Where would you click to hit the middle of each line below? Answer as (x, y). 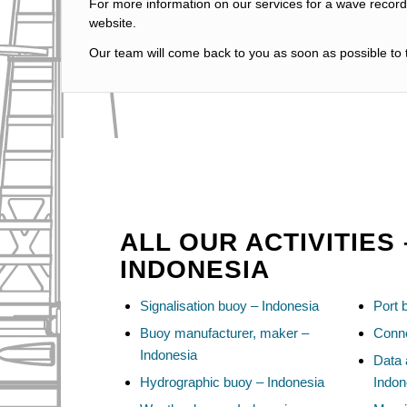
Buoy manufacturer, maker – (224, 333)
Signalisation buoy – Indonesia (229, 305)
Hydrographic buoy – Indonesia (232, 382)
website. (113, 23)
